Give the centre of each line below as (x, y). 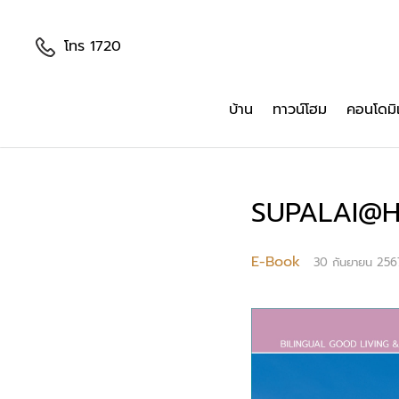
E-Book (276, 262)
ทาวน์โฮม (300, 110)
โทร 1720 (93, 46)
